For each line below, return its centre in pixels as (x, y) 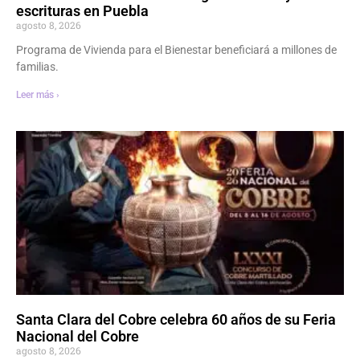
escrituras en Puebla (82, 11)
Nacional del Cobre (78, 337)
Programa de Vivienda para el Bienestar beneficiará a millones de (176, 50)
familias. (37, 67)
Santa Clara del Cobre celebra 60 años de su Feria (176, 320)
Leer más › (38, 95)
